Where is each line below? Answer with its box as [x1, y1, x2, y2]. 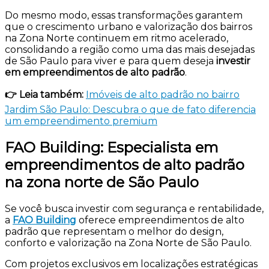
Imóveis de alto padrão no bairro [86, 88, 240, 100]
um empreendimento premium [5, 115, 157, 127]
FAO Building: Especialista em [5, 138, 219, 156]
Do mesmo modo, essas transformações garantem [5, 9, 243, 21]
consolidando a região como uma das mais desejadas [5, 43, 255, 55]
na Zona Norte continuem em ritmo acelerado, [5, 32, 228, 44]
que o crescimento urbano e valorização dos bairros [5, 20, 252, 32]
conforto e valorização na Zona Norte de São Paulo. [5, 237, 252, 249]
